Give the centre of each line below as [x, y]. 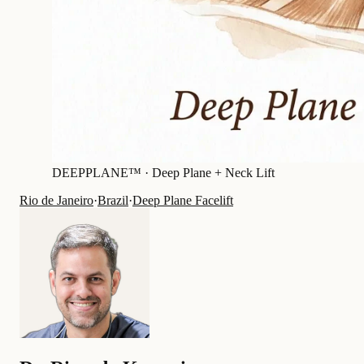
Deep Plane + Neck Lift [213, 173]
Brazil [113, 201]
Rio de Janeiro [56, 201]
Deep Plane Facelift [183, 201]
